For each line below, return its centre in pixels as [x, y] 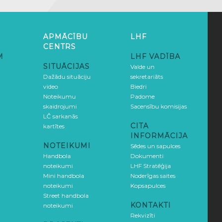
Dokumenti [147, 156]
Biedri [139, 86]
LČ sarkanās [60, 116]
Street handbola [66, 195]
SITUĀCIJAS [66, 66]
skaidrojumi [60, 106]
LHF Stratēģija [151, 166]
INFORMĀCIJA [159, 136]
